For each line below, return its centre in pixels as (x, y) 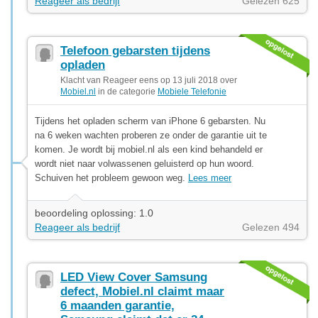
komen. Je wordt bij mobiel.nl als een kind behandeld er (149, 149)
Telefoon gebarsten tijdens (135, 50)
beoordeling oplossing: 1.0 (94, 213)
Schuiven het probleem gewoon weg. (111, 177)
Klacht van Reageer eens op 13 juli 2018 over (149, 80)
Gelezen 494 (271, 227)
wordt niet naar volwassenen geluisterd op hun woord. (144, 163)
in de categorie (127, 91)
